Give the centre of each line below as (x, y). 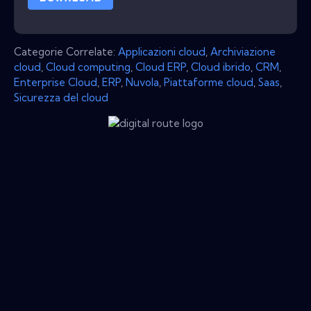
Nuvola (142, 82)
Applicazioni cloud (162, 51)
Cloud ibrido (221, 67)
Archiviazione (243, 51)
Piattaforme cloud (209, 82)
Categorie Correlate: (66, 51)
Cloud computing (88, 67)
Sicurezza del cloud (61, 97)
